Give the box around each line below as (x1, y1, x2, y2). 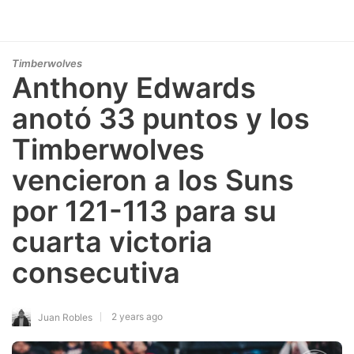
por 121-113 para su (12, 194, 277, 228)
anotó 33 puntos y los (12, 101, 310, 136)
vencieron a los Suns (12, 163, 294, 198)
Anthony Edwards (12, 70, 256, 105)
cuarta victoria (12, 224, 213, 259)
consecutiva (12, 255, 180, 290)
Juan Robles (38, 311, 92, 323)
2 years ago (111, 310, 163, 322)
